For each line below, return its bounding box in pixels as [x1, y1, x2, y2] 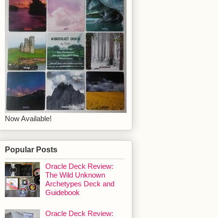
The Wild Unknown [45, 171, 105, 180]
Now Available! [5, 114, 52, 123]
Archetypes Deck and [45, 180, 114, 188]
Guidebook [45, 188, 80, 197]
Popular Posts [5, 145, 57, 154]
